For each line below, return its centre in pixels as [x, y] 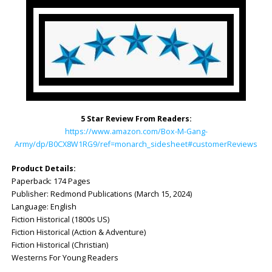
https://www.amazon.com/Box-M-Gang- [136, 132]
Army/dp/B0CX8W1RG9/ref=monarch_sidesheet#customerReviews [136, 144]
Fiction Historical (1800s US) [60, 219]
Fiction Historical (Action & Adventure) [78, 232]
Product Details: [43, 168]
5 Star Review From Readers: [136, 119]
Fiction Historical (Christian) [59, 245]
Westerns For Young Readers [65, 257]
